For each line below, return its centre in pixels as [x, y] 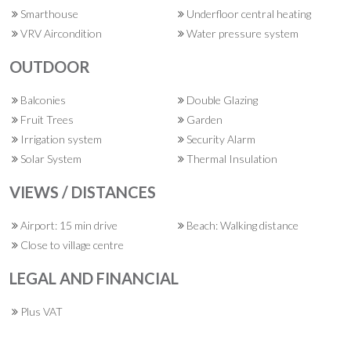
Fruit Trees [46, 119]
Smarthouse [48, 14]
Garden [203, 119]
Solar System [50, 159]
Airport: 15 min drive [68, 225]
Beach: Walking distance [241, 225]
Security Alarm [220, 139]
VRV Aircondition [60, 33]
